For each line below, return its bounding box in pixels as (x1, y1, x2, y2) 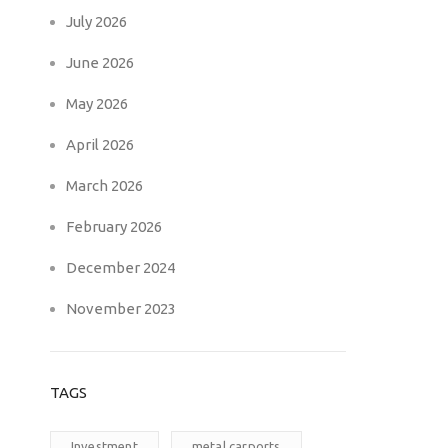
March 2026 (65, 177, 143, 194)
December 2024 (65, 259, 175, 276)
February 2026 (65, 218, 162, 235)
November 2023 (65, 300, 176, 317)
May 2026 (65, 95, 128, 112)
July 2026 (65, 13, 127, 30)
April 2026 (65, 136, 134, 153)
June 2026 (65, 54, 134, 71)
